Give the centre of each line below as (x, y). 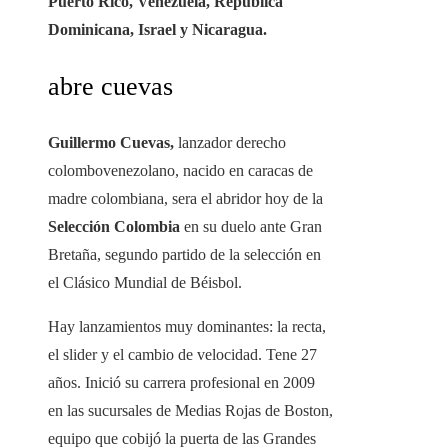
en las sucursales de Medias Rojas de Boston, (190, 411)
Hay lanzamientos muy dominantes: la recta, (187, 327)
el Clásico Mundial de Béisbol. (145, 283)
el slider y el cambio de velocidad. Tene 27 (182, 355)
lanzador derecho (230, 143)
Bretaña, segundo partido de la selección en (184, 255)
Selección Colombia (114, 227)
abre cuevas (110, 87)
